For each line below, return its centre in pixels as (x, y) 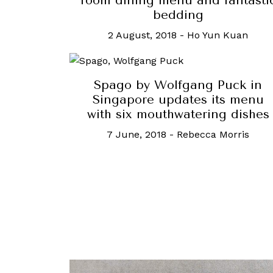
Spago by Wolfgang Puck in (178, 85)
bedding (178, 15)
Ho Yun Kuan (218, 35)
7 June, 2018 (136, 135)
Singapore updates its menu (178, 100)
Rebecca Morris (213, 135)
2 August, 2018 (142, 35)
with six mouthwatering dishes (178, 115)
